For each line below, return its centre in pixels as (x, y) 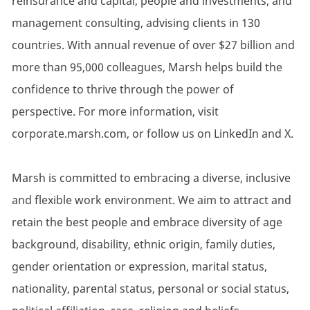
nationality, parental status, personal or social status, (150, 289)
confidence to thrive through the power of (122, 90)
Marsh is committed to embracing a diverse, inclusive (151, 178)
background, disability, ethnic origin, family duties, (143, 245)
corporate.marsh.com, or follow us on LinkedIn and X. (152, 134)
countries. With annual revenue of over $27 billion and (153, 45)
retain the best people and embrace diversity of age (147, 222)
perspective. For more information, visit (115, 112)
